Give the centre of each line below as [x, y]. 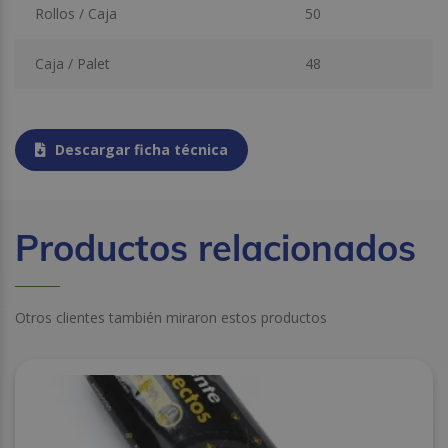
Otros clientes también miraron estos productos [171, 318]
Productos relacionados [215, 248]
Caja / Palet [72, 63]
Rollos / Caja [75, 13]
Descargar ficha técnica [139, 150]
